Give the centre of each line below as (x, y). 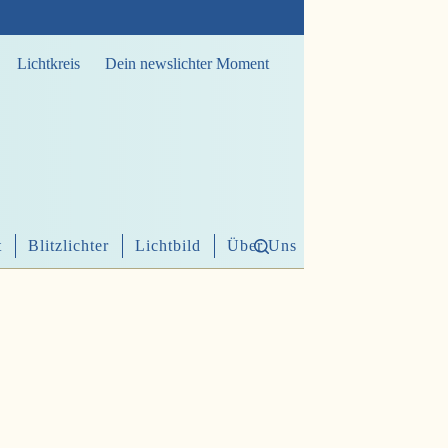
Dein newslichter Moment (187, 63)
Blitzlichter (68, 246)
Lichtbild (168, 246)
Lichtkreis (48, 63)
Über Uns (262, 246)
